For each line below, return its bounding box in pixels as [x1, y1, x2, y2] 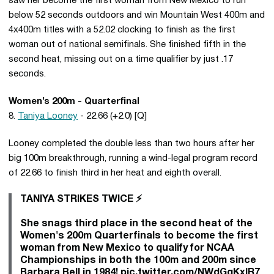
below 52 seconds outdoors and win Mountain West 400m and [9, 11, 265, 20]
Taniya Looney [18, 112, 78, 120]
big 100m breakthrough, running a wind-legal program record [9, 154, 257, 163]
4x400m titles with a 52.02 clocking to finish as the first [9, 26, 235, 34]
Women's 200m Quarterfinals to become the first [20, 232, 258, 240]
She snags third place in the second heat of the [20, 220, 253, 228]
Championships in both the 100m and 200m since [20, 256, 256, 265]
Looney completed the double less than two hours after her [9, 139, 254, 148]
